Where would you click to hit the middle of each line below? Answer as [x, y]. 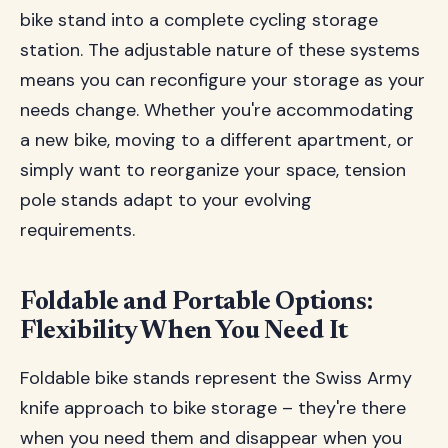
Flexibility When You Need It [184, 332]
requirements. [77, 230]
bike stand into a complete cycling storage [199, 20]
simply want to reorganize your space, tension [213, 170]
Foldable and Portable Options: [196, 303]
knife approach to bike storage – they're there [213, 408]
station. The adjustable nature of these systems [220, 50]
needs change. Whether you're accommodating [217, 110]
